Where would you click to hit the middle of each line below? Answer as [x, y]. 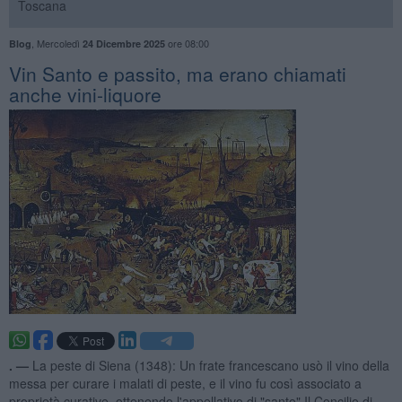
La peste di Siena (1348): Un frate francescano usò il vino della [210, 365]
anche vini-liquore [85, 94]
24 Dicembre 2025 [123, 43]
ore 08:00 [187, 43]
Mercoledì [59, 43]
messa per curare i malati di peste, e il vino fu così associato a [185, 383]
